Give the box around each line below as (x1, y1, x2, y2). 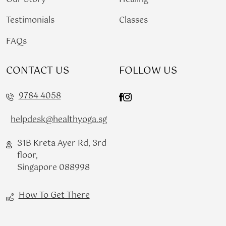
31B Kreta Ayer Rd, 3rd (17, 137, 106, 150)
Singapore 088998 (17, 161, 90, 175)
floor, (17, 149, 38, 162)
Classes (119, 14, 148, 27)
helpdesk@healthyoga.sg (11, 113, 107, 126)
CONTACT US (6, 63, 69, 79)
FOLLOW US (119, 63, 177, 79)
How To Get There (18, 189, 90, 202)
